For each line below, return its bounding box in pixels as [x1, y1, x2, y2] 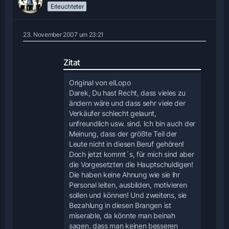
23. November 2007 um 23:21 [23, 31, 104, 39]
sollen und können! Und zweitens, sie [69, 191, 187, 200]
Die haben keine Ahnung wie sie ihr [69, 170, 180, 179]
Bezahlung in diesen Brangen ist [69, 201, 171, 210]
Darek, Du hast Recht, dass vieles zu [69, 88, 186, 98]
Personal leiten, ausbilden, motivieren [69, 180, 187, 190]
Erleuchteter [51, 3, 84, 10]
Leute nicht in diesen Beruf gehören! [69, 140, 185, 149]
